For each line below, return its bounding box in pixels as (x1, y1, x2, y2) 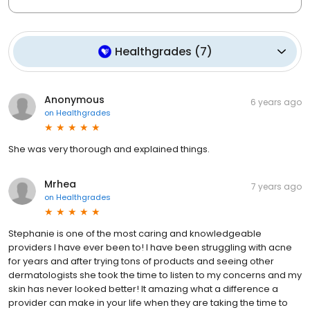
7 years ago (251, 180, 302, 192)
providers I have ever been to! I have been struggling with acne (8, 240, 292, 254)
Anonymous (44, 92, 104, 107)
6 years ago (250, 95, 302, 108)
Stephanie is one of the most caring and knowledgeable (8, 226, 262, 240)
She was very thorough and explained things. (8, 142, 210, 156)
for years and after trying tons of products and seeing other (8, 254, 274, 268)
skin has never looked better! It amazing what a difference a (8, 282, 278, 295)
